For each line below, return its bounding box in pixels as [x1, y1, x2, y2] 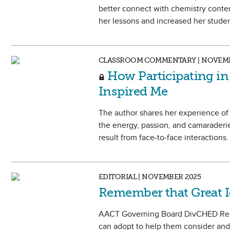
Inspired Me [99, 84, 168, 99]
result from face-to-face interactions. [99, 132, 228, 143]
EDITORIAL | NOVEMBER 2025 [99, 172, 201, 181]
